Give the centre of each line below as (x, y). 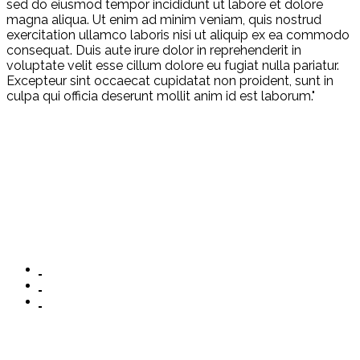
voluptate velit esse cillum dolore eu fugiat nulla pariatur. (173, 66)
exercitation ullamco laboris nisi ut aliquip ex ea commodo (178, 35)
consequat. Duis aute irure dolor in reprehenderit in (154, 51)
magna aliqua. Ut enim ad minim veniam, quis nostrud (164, 20)
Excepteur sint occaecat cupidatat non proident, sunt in (170, 81)
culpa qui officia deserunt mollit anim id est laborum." (161, 96)
